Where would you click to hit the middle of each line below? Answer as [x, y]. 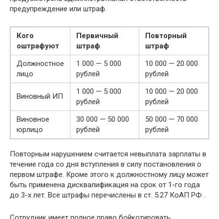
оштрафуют [38, 46]
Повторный [166, 35]
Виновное [33, 119]
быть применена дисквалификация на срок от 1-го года [105, 185]
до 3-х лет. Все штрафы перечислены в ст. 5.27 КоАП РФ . [108, 195]
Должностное [40, 63]
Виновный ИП [40, 96]
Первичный [97, 35]
